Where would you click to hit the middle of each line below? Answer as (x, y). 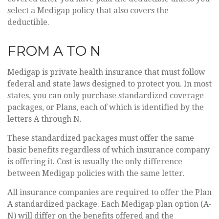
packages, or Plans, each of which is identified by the (106, 107)
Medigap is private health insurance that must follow (106, 72)
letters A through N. (44, 119)
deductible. (28, 22)
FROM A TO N (54, 51)
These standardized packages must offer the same (101, 138)
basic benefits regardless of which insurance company (109, 150)
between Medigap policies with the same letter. (96, 173)
